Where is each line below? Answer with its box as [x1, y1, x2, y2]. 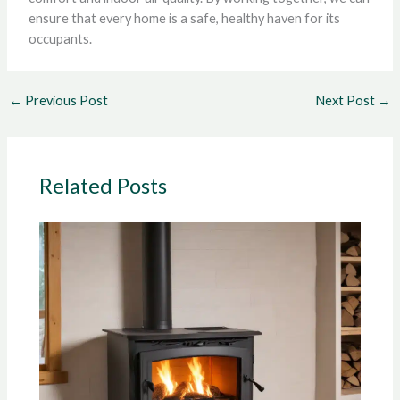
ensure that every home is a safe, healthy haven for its [28, 11, 340, 27]
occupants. [28, 31, 92, 47]
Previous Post [21, 93, 108, 109]
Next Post [315, 93, 379, 109]
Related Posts [39, 172, 168, 198]
